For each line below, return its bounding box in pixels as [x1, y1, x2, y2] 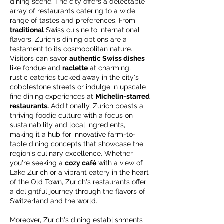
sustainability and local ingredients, [10, 121, 125, 129]
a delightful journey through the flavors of [10, 187, 145, 195]
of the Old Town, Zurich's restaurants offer [10, 178, 146, 186]
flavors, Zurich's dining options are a [10, 35, 127, 43]
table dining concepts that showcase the [10, 140, 143, 148]
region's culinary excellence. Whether [10, 149, 133, 157]
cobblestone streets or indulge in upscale [10, 83, 146, 91]
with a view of [96, 159, 143, 167]
